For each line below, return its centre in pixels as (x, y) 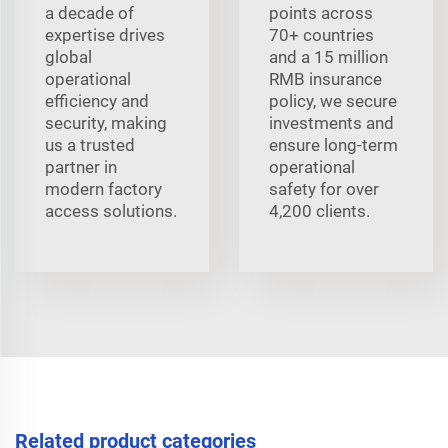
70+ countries (321, 34)
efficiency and (97, 100)
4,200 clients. (319, 210)
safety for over (324, 188)
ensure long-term (333, 144)
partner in (81, 166)
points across (321, 12)
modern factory (103, 188)
